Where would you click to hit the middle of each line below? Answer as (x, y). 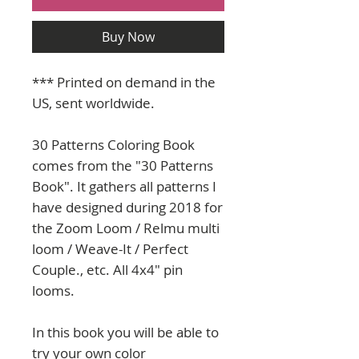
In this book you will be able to (125, 333)
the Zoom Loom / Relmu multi (126, 228)
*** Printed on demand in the (124, 83)
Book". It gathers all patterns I (124, 187)
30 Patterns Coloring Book (113, 145)
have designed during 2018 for (127, 208)
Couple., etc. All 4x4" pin (107, 270)
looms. (53, 291)
